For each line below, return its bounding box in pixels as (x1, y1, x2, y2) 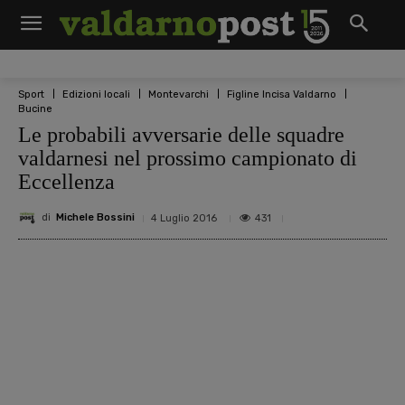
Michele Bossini (56, 212, 135, 224)
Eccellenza (18, 169, 115, 193)
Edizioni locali (62, 88, 130, 100)
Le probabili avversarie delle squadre (18, 122, 344, 146)
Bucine (18, 102, 52, 115)
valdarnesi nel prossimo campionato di (18, 146, 357, 170)
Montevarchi (148, 88, 209, 100)
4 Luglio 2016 (151, 212, 217, 224)
